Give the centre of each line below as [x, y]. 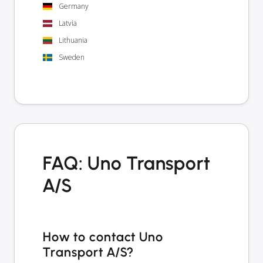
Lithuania [73, 41]
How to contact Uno [103, 237]
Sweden [72, 58]
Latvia [68, 23]
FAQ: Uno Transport [127, 163]
